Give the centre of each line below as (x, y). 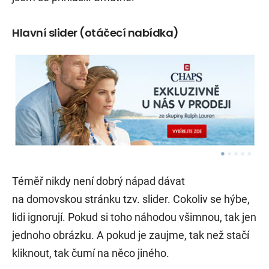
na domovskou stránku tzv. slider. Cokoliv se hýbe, (131, 199)
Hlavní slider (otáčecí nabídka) (95, 33)
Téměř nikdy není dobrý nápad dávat (98, 181)
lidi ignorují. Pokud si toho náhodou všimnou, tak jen (134, 217)
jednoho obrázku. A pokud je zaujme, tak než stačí (131, 235)
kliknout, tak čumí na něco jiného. (91, 253)
